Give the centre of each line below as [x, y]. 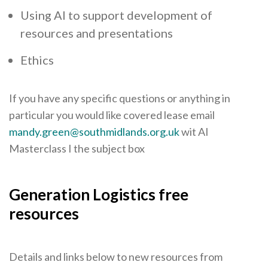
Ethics [37, 60]
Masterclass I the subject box [77, 149]
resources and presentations [97, 33]
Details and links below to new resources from [116, 257]
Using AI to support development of [116, 15]
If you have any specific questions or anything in [120, 98]
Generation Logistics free [99, 195]
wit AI [194, 132]
